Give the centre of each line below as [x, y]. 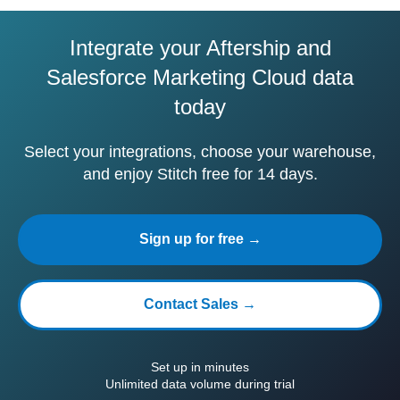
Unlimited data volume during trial [200, 384]
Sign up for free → [200, 239]
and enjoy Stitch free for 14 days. [200, 174]
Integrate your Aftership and [200, 48]
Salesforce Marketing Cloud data [200, 77]
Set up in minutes [200, 367]
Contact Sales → [200, 304]
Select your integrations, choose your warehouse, [200, 152]
